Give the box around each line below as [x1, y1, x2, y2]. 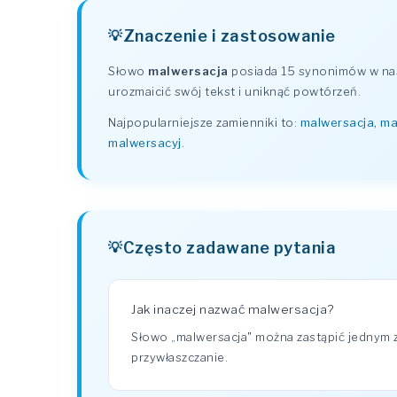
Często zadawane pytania [122, 237, 336, 257]
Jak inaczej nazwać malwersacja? [131, 302, 334, 316]
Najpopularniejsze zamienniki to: [108, 115, 300, 129]
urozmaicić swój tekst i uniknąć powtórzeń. [108, 84, 361, 98]
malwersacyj [108, 136, 182, 150]
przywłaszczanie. [131, 350, 228, 364]
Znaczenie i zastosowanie [122, 26, 336, 45]
